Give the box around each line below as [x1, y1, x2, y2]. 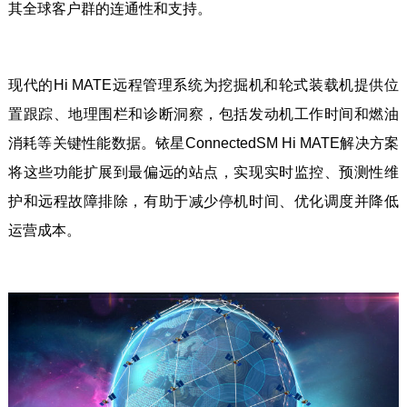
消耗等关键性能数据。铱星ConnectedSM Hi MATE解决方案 [7, 135, 400, 152]
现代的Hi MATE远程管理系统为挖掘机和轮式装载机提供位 [7, 77, 400, 94]
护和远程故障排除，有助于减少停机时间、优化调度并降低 [7, 194, 400, 210]
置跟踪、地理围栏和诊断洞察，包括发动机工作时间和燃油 [7, 106, 400, 123]
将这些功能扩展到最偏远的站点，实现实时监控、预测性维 [7, 164, 400, 181]
